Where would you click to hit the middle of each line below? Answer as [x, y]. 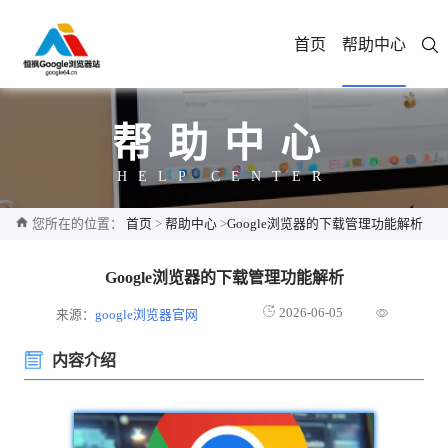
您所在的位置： [77, 224]
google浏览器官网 [147, 315]
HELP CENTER [224, 176]
